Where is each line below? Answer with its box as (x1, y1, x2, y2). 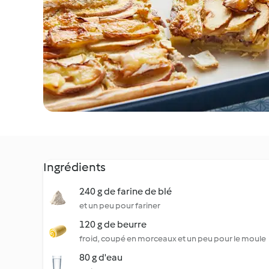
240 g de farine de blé (79, 186, 172, 197)
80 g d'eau (79, 252, 122, 263)
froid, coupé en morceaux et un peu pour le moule (79, 234, 266, 244)
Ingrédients (43, 160, 106, 174)
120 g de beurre (79, 219, 147, 230)
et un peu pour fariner (79, 201, 160, 211)
